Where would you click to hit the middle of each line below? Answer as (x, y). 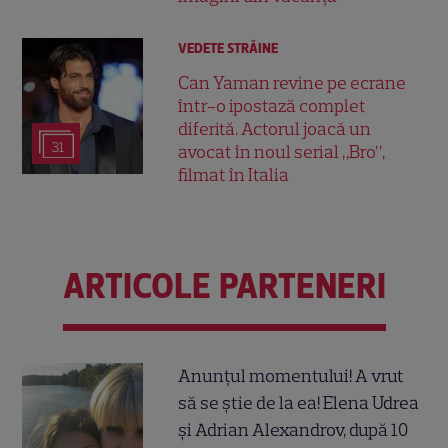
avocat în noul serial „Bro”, (282, 152)
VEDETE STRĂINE (228, 49)
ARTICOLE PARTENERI (224, 285)
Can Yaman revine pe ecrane (292, 83)
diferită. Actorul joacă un (275, 129)
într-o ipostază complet (272, 106)
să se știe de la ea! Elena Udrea (299, 403)
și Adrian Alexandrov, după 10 (293, 430)
